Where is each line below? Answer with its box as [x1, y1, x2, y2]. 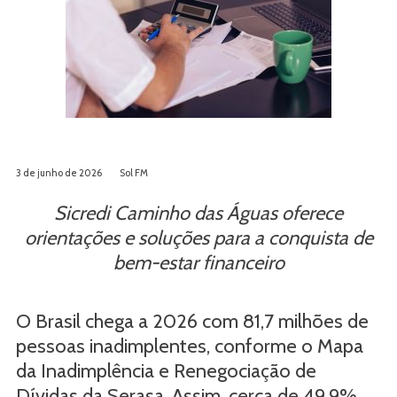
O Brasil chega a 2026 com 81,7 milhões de [15, 308, 369, 333]
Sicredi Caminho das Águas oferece [54, 200, 343, 225]
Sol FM [119, 166, 148, 179]
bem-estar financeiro [113, 250, 284, 275]
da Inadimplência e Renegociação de [15, 358, 316, 383]
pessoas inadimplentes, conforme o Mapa [15, 333, 363, 358]
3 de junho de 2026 [15, 166, 102, 179]
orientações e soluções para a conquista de [24, 225, 373, 250]
